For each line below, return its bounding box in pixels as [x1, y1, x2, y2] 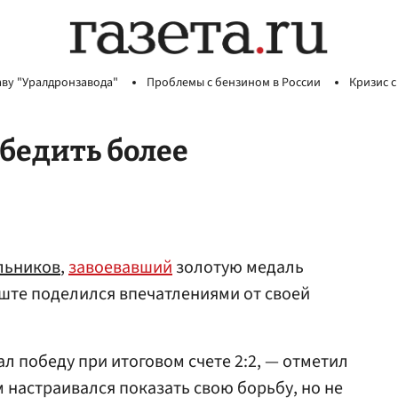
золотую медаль [172, 255, 304, 280]
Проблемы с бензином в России [147, 74, 321, 92]
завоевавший [68, 255, 172, 280]
